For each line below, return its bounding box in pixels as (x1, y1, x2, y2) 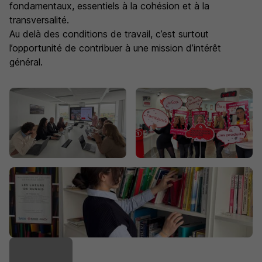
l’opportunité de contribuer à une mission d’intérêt (9, 42, 221, 54)
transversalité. (9, 14, 69, 26)
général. (9, 56, 43, 68)
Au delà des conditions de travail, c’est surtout (9, 28, 209, 40)
